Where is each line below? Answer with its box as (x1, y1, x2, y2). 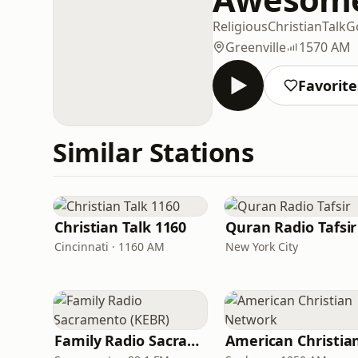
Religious (213, 17, 268, 35)
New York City (225, 239, 298, 254)
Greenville (225, 38, 286, 56)
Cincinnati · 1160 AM (54, 239, 165, 254)
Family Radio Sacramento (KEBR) (187, 331, 200, 350)
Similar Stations (53, 134, 254, 170)
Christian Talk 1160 (54, 217, 187, 237)
